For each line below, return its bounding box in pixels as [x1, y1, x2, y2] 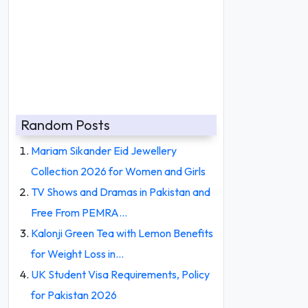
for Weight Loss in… [31, 247, 124, 261]
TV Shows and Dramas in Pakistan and [31, 185, 210, 199]
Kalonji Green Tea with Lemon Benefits [31, 226, 213, 240]
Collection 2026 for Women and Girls [31, 164, 206, 178]
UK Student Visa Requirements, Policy [31, 267, 210, 281]
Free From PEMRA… [31, 206, 127, 219]
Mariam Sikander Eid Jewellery [31, 144, 177, 157]
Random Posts [21, 116, 110, 133]
